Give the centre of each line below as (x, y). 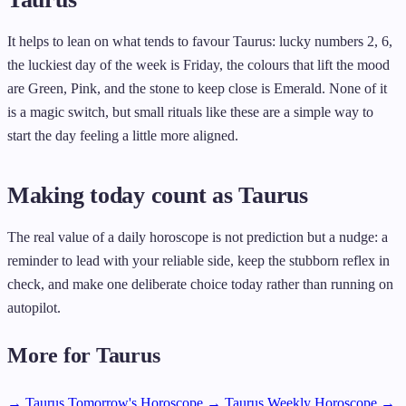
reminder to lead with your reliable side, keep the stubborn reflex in (198, 260)
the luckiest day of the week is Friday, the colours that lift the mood (198, 64)
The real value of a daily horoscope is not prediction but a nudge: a (198, 237)
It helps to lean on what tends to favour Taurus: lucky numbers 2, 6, (200, 41)
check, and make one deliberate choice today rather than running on (200, 284)
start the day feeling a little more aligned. (123, 135)
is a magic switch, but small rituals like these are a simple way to (190, 111)
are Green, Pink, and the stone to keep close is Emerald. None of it (197, 88)
